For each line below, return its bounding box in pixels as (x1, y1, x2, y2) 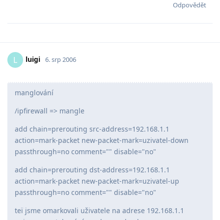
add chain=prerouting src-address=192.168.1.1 (15, 124, 169, 134)
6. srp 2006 (45, 55, 76, 64)
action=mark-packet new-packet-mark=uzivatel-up (15, 176, 179, 186)
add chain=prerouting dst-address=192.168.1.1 (15, 165, 170, 174)
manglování (15, 87, 54, 97)
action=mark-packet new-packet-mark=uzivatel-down (15, 135, 189, 145)
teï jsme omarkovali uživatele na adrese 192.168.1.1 (15, 205, 184, 215)
